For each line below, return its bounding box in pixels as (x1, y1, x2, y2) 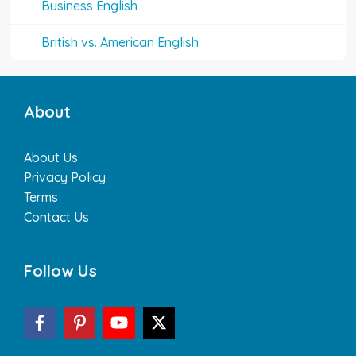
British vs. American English (41, 34, 199, 50)
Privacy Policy (24, 169, 106, 185)
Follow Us (24, 261, 97, 281)
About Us (24, 149, 78, 165)
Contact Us (24, 209, 89, 225)
